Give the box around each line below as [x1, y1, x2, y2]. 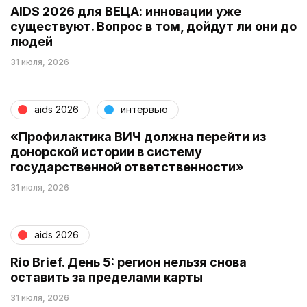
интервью [121, 103, 168, 116]
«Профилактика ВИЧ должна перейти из [10, 129, 266, 144]
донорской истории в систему [10, 144, 202, 159]
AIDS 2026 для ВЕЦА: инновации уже [10, 3, 241, 19]
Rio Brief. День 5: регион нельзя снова [10, 254, 247, 269]
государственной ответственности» [10, 159, 244, 174]
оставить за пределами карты [10, 269, 203, 284]
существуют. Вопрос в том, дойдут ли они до [10, 19, 297, 34]
